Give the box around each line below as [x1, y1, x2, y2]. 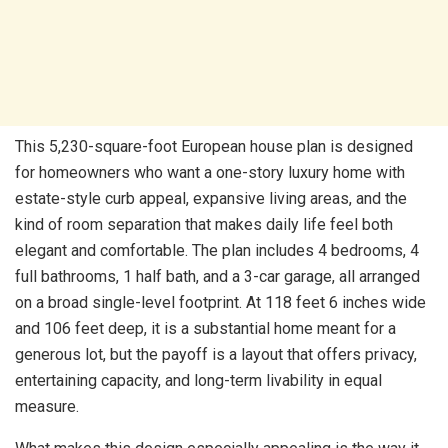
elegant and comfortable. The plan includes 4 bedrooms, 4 [15, 241, 419, 261]
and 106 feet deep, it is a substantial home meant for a [15, 319, 396, 339]
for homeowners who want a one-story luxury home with [15, 163, 405, 183]
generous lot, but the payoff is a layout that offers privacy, [15, 345, 417, 365]
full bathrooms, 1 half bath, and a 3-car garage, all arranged [15, 267, 420, 287]
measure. [15, 397, 79, 417]
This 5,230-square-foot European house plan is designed [15, 137, 413, 157]
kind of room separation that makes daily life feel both [15, 215, 393, 235]
